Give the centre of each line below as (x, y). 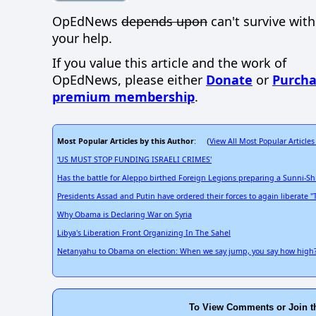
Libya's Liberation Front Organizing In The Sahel (144, 233)
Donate (229, 80)
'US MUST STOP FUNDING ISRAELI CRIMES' (134, 160)
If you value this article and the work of (169, 63)
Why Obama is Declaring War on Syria (124, 215)
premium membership (123, 97)
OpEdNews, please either (129, 80)
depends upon (164, 22)
